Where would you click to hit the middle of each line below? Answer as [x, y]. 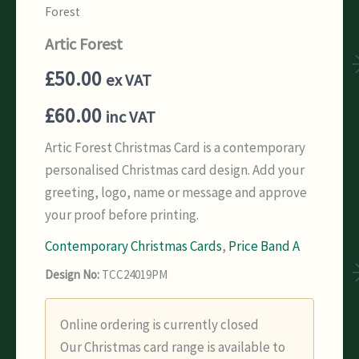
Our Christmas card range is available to [173, 347]
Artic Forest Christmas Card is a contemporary [175, 147]
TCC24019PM [133, 274]
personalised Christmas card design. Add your [175, 169]
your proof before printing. [122, 214]
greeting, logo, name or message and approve [176, 192]
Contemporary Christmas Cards [133, 246]
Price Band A [264, 246]
